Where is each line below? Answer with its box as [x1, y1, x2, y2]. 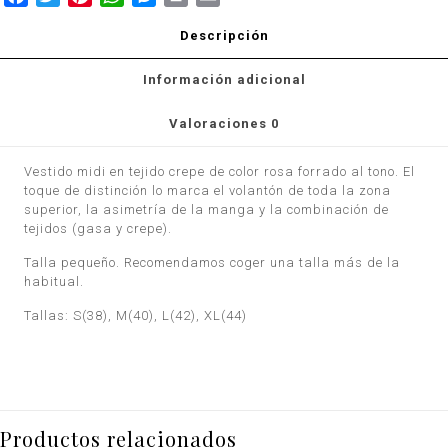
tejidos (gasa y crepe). [24, 220, 173, 236]
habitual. [24, 273, 85, 289]
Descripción [179, 27, 269, 43]
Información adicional [142, 71, 306, 87]
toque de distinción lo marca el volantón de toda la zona [24, 182, 392, 198]
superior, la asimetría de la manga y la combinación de [24, 201, 390, 217]
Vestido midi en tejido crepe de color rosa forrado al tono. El [24, 163, 416, 179]
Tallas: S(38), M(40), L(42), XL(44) [24, 307, 248, 323]
